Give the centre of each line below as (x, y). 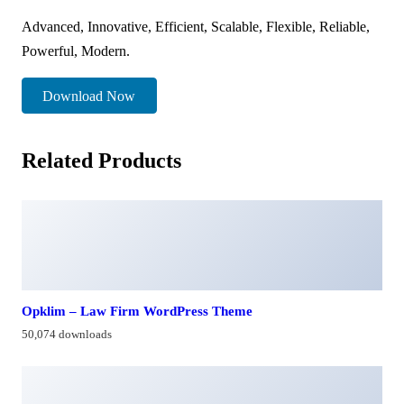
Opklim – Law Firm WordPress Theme (137, 311)
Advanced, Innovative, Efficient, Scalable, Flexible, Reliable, (196, 26)
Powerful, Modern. (76, 50)
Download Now (89, 96)
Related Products (101, 161)
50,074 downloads (67, 334)
